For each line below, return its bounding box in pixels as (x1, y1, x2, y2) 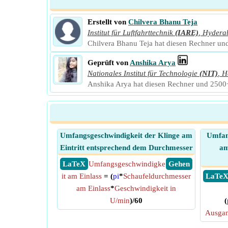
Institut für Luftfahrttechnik (88, 28, 173, 37)
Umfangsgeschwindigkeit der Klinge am (60, 131, 192, 139)
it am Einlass (62, 172, 102, 180)
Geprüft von (88, 59, 128, 67)
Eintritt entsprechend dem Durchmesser (60, 144, 193, 152)
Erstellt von (88, 18, 126, 26)
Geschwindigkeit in (115, 184, 176, 192)
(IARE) (175, 28, 198, 37)
